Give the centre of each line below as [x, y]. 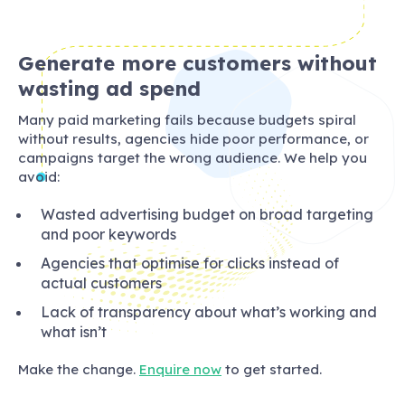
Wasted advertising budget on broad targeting [207, 214]
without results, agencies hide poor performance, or [193, 138]
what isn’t [74, 331]
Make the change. [79, 369]
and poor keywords [108, 234]
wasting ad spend [109, 88]
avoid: [39, 176]
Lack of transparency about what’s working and [209, 311]
